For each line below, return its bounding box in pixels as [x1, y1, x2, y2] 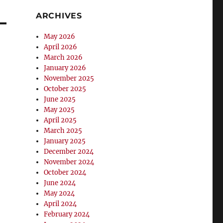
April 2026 [44, 43, 78, 51]
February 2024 [44, 210, 90, 219]
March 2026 [44, 53, 83, 62]
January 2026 [44, 64, 87, 72]
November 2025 [44, 74, 95, 83]
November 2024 [44, 158, 95, 166]
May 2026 [44, 32, 76, 41]
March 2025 [44, 126, 83, 135]
